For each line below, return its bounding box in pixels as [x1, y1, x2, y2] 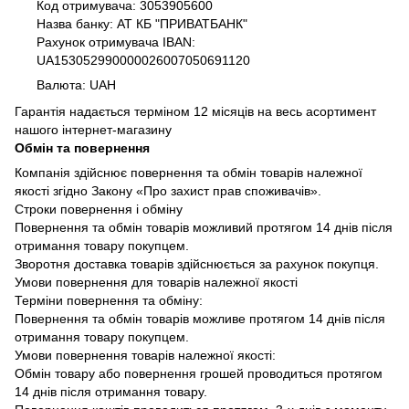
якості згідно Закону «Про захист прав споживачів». [15, 183, 321, 198]
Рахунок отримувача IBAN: [37, 35, 195, 50]
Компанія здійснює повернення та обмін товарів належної [15, 164, 362, 180]
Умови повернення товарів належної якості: [15, 347, 276, 362]
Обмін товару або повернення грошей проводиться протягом [15, 365, 383, 381]
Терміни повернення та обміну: [15, 292, 203, 308]
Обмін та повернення [15, 140, 150, 155]
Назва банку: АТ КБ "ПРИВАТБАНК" [37, 16, 247, 32]
